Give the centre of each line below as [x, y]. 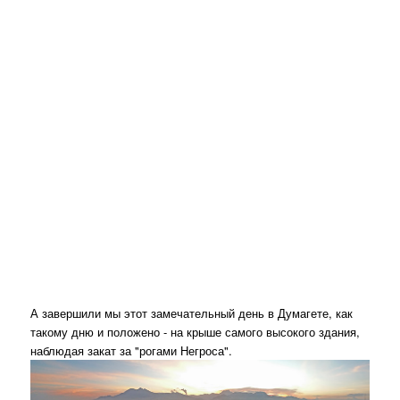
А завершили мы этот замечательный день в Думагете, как [192, 312]
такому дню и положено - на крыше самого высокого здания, [196, 331]
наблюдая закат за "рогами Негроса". [132, 350]
